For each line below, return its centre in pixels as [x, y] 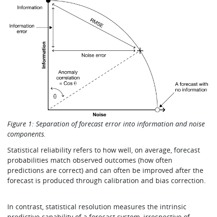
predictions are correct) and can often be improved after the [106, 170]
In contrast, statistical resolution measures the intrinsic [97, 206]
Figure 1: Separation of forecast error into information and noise [106, 124]
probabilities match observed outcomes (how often [90, 160]
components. [28, 134]
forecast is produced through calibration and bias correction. [107, 180]
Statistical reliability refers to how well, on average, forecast [104, 150]
